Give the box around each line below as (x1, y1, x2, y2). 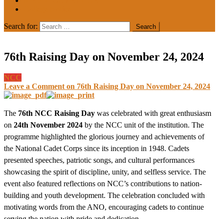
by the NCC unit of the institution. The (83, 120, 204, 129)
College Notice (23, 5, 71, 13)
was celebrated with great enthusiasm (95, 109, 211, 117)
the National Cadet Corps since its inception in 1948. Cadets (4, 144, 189, 153)
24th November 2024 (14, 120, 83, 129)
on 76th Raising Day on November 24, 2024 (65, 82, 210, 90)
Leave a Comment (4, 82, 65, 90)
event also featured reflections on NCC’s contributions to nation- (4, 179, 202, 188)
